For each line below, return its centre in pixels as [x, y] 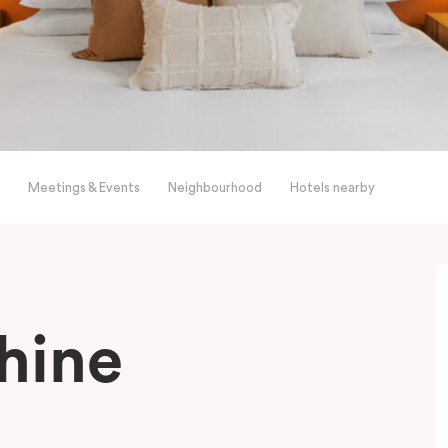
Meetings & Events [84, 187]
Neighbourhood [215, 187]
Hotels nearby [332, 187]
